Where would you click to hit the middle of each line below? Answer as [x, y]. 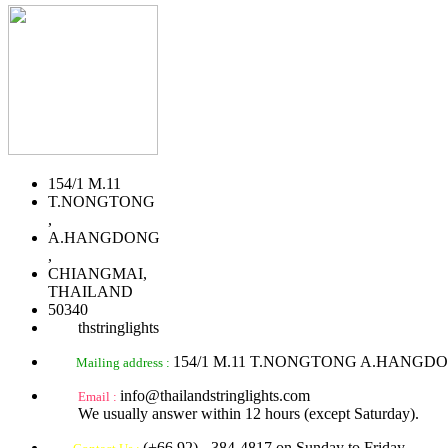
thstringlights [118, 328]
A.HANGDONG [104, 238]
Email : [99, 397]
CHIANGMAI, [97, 274]
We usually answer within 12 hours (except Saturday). [248, 414]
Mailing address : [124, 363]
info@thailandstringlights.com [215, 396]
